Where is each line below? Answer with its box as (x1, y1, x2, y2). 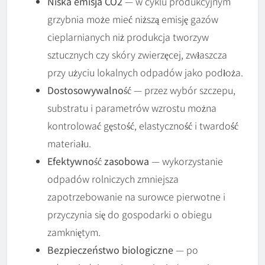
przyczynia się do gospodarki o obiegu (47, 207, 212, 222)
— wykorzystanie (149, 154, 223, 169)
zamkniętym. (47, 225, 101, 240)
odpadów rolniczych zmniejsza (47, 172, 179, 186)
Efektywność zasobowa (47, 154, 149, 169)
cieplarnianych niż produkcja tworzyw (47, 30, 209, 44)
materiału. (47, 136, 91, 151)
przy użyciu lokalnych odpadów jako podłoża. (47, 65, 243, 80)
